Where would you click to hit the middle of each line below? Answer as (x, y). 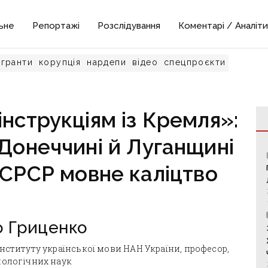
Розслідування (129, 26)
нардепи (107, 62)
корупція (60, 62)
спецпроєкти (195, 62)
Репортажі (56, 26)
